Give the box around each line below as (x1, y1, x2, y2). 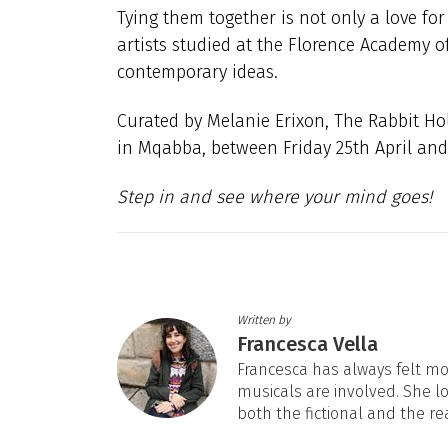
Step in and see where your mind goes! (117, 185, 432, 208)
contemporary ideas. (117, 61, 278, 84)
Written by (237, 313, 291, 328)
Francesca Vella (237, 332, 378, 357)
